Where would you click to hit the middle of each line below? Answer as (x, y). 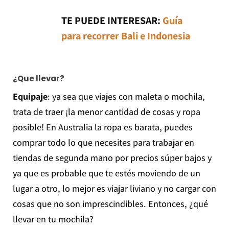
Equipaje (30, 97)
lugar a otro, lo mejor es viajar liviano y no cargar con (114, 189)
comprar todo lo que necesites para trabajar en (103, 143)
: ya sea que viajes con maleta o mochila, (126, 97)
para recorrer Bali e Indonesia (125, 36)
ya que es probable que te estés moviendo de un (106, 173)
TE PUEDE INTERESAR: (112, 21)
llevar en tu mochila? (53, 219)
